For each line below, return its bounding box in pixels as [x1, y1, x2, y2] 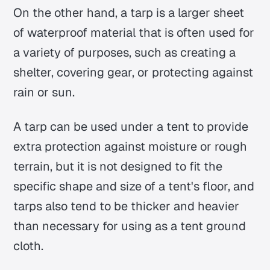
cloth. [13, 238, 44, 254]
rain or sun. [13, 84, 75, 101]
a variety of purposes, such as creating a [13, 45, 236, 61]
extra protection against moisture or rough [13, 139, 248, 155]
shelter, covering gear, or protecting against [13, 64, 254, 81]
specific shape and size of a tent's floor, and [13, 178, 255, 195]
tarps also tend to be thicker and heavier [13, 198, 240, 215]
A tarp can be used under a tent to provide [13, 119, 249, 135]
